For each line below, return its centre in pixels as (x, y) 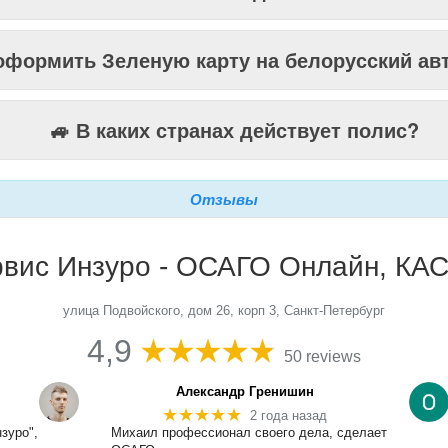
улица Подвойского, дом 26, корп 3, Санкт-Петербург (224, 310)
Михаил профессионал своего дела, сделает (248, 433)
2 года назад (288, 415)
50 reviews (323, 356)
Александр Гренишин (245, 391)
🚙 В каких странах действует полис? (234, 129)
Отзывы (224, 199)
